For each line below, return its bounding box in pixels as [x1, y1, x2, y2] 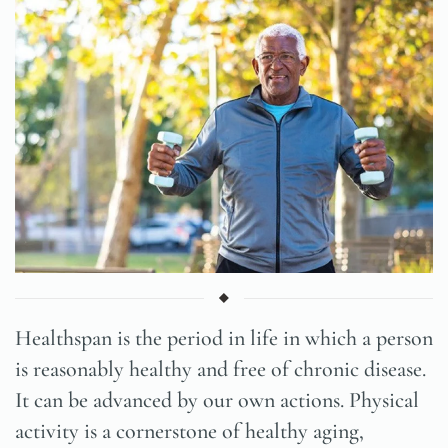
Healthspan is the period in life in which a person [15, 325, 433, 352]
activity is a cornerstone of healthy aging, [15, 418, 364, 445]
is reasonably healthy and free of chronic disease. [15, 356, 426, 383]
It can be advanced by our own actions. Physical [15, 387, 419, 414]
